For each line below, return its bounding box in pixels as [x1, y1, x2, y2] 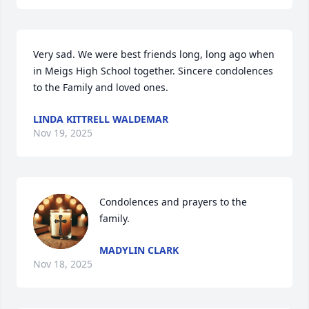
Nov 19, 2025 [33, 126, 92, 139]
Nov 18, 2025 [33, 257, 92, 270]
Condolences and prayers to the [99, 195, 247, 208]
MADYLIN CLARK [99, 243, 179, 257]
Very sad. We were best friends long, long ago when [33, 48, 275, 61]
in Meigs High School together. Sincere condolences [33, 64, 273, 77]
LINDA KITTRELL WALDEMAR [33, 112, 168, 126]
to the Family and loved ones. [33, 81, 168, 94]
